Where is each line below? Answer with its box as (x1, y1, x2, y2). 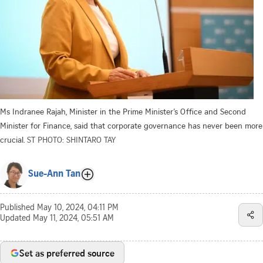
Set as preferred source (19, 246, 114, 259)
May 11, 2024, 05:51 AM (33, 214, 114, 223)
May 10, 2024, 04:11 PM (37, 204, 119, 213)
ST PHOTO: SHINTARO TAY (27, 133, 116, 145)
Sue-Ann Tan (28, 169, 80, 179)
